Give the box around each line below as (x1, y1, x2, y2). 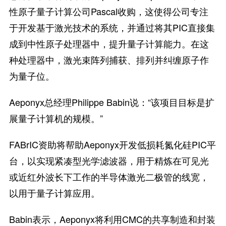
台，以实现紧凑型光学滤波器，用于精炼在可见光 (9, 154, 209, 167)
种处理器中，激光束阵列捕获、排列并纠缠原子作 (9, 53, 209, 66)
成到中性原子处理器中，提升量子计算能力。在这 (9, 37, 209, 50)
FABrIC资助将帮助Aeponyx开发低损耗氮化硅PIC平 (9, 138, 216, 151)
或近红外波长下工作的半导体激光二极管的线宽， (9, 170, 209, 183)
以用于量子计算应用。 (9, 186, 100, 199)
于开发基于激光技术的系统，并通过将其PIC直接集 (9, 21, 215, 34)
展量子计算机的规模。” (9, 111, 103, 125)
